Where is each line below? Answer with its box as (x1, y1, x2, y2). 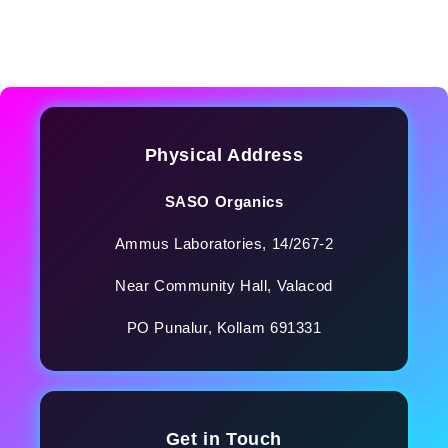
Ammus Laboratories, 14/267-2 (114, 235, 334, 253)
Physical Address (144, 144, 304, 165)
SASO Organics (164, 193, 284, 211)
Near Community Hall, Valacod (115, 277, 333, 295)
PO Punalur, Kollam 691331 (126, 319, 322, 337)
